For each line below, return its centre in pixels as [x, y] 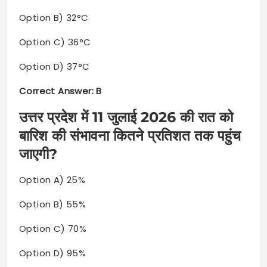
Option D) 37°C [55, 67]
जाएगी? [38, 154]
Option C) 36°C [55, 42]
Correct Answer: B [60, 91]
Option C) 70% [53, 229]
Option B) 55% [53, 204]
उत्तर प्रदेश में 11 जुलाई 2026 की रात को [126, 117]
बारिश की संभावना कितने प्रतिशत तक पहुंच [130, 136]
